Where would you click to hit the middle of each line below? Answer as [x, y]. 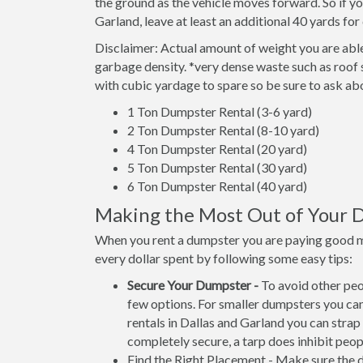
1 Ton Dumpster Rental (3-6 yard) [220, 111]
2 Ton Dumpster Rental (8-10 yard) [223, 130]
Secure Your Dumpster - [193, 285]
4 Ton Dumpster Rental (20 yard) [217, 149]
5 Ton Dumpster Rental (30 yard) [217, 167]
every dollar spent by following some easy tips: [224, 258]
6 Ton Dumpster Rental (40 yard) [217, 186]
